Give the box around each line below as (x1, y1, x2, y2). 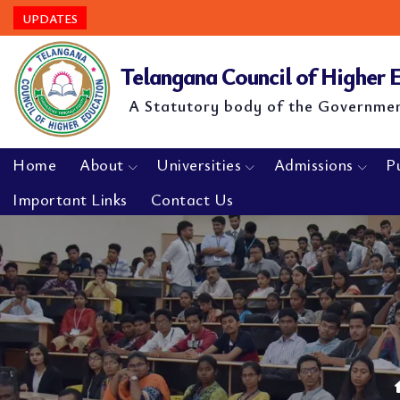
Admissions (273, 154, 354, 175)
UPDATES (22, 10, 78, 27)
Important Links (12, 188, 128, 210)
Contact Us (150, 188, 234, 210)
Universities (156, 154, 241, 175)
